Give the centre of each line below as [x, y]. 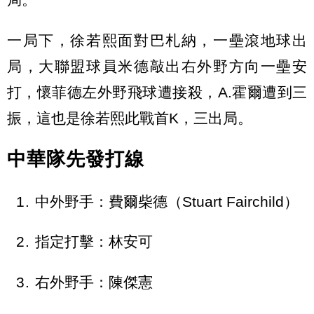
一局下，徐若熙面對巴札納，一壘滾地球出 [157, 40]
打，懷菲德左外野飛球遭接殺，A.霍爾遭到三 [157, 92]
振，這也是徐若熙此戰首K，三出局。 [130, 118]
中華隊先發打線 [76, 159]
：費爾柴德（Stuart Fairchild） [196, 201]
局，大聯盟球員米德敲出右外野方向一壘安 [157, 66]
